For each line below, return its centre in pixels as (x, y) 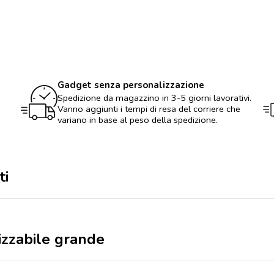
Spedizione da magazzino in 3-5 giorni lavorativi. (155, 98)
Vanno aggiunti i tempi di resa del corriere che (149, 109)
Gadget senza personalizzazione (131, 85)
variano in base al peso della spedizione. (138, 120)
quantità (35, 23)
